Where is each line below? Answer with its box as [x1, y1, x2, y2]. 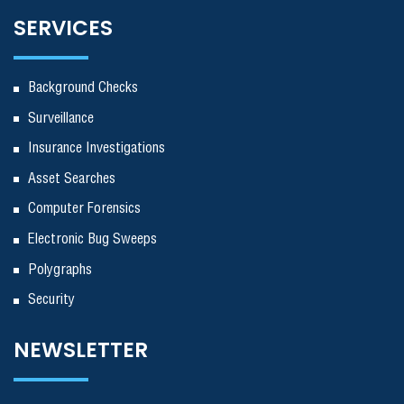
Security [28, 293, 75, 308]
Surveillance [28, 111, 94, 125]
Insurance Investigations [28, 142, 165, 156]
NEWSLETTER [14, 335, 148, 364]
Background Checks [28, 81, 138, 96]
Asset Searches [28, 171, 115, 186]
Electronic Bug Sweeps [28, 233, 157, 247]
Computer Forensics [28, 202, 141, 216]
